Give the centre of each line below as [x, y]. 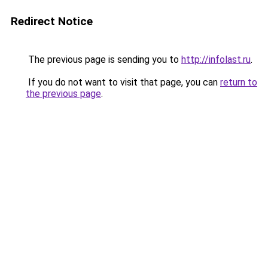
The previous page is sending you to [103, 60]
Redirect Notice [52, 21]
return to [239, 82]
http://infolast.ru [216, 60]
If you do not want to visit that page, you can [123, 82]
